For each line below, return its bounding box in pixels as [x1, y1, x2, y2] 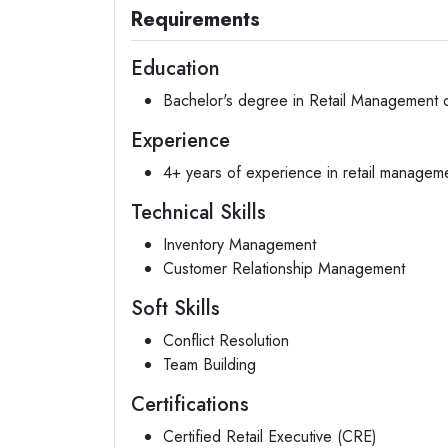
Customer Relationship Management [163, 257, 405, 280]
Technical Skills [131, 198, 266, 227]
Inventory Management [163, 233, 316, 256]
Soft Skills [131, 294, 220, 323]
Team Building [163, 353, 256, 376]
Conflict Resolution [163, 329, 289, 352]
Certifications [131, 390, 249, 419]
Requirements [131, 5, 260, 34]
